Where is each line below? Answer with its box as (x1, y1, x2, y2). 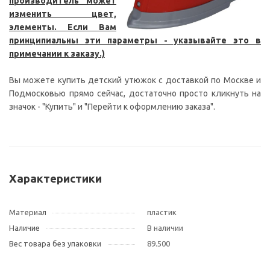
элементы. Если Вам (9, 22, 116, 33)
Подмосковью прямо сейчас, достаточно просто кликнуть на (9, 89, 261, 99)
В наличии (147, 224, 183, 233)
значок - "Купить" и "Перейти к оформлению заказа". (9, 102, 215, 112)
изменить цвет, (9, 9, 116, 19)
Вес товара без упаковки (9, 239, 101, 248)
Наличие (9, 224, 40, 233)
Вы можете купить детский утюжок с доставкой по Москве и (9, 75, 261, 86)
